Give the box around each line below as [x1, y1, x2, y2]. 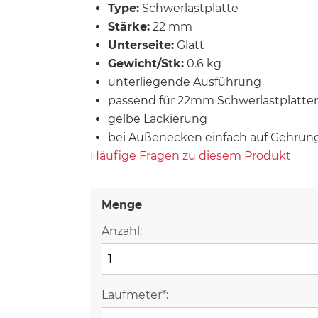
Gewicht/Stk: [108, 56, 184, 70]
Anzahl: [102, 224, 142, 238]
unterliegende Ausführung [108, 75, 261, 89]
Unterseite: [108, 38, 174, 52]
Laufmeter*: [102, 287, 168, 302]
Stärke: [108, 19, 150, 33]
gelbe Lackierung [108, 111, 207, 126]
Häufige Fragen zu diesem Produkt [90, 148, 291, 163]
